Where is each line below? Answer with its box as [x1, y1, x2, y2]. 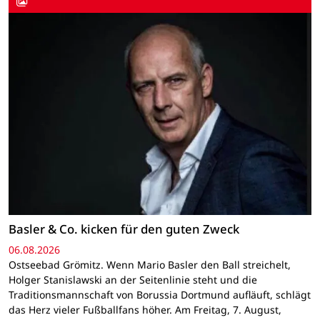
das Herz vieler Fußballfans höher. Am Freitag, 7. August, [9, 303, 281, 317]
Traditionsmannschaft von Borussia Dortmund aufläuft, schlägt [9, 288, 311, 302]
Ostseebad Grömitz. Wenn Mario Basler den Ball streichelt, [9, 258, 291, 272]
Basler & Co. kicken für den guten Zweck [9, 221, 239, 238]
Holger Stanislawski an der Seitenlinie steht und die [9, 273, 257, 287]
